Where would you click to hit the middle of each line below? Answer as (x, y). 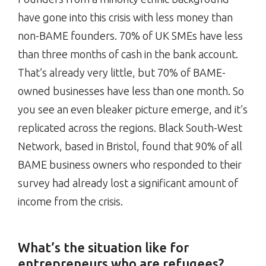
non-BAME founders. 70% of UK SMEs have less (130, 36)
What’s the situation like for (103, 247)
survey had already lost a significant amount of (128, 183)
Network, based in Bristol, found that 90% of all (130, 146)
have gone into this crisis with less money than (125, 17)
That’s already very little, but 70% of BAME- (122, 72)
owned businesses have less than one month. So (131, 91)
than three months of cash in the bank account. (128, 54)
